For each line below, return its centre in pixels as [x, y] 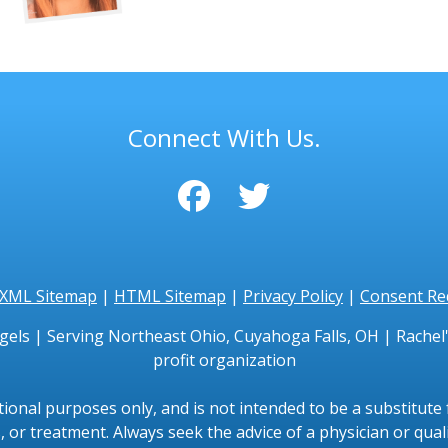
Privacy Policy [293, 296]
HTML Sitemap [170, 296]
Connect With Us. [224, 138]
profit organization [224, 360]
